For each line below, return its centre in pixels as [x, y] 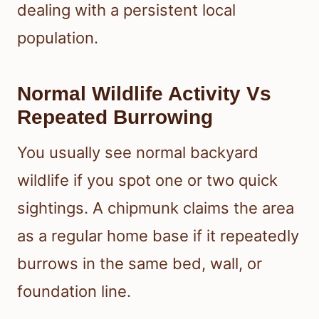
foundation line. [74, 291]
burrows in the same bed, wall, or [140, 263]
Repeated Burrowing [115, 117]
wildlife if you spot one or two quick [147, 180]
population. [58, 37]
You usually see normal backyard [138, 152]
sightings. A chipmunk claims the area [156, 208]
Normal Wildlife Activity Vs [144, 93]
